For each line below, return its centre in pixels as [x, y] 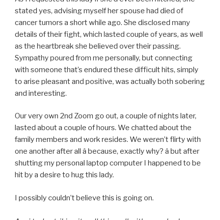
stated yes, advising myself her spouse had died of [99, 11]
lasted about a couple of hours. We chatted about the [103, 128]
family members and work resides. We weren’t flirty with [108, 140]
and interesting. [41, 93]
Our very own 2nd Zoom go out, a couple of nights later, [106, 116]
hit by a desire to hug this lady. [64, 175]
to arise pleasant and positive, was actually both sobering [110, 81]
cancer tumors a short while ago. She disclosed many [102, 22]
